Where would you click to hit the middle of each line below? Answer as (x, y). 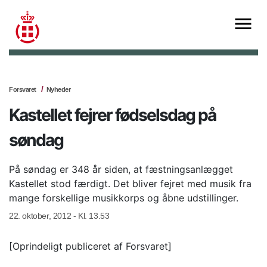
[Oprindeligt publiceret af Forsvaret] (90, 246)
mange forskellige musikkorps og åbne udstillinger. (124, 198)
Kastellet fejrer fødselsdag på (112, 115)
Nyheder (58, 90)
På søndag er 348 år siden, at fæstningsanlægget (121, 170)
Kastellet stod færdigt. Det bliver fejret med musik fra (130, 184)
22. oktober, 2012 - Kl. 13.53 (59, 216)
